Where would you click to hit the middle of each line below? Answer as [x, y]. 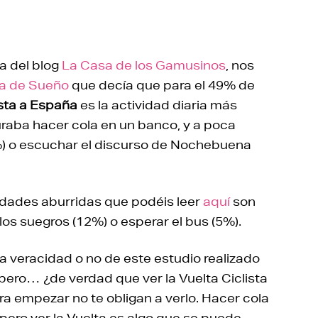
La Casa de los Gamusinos [144, 65]
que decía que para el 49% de [162, 85]
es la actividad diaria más [157, 105]
